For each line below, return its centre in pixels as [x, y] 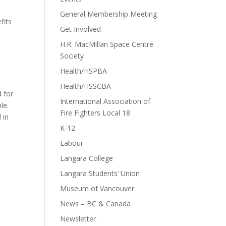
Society [72, 56]
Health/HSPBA [84, 71]
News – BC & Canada [96, 204]
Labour [72, 143]
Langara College [87, 158]
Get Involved [81, 29]
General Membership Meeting [109, 14]
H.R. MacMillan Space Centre [107, 44]
